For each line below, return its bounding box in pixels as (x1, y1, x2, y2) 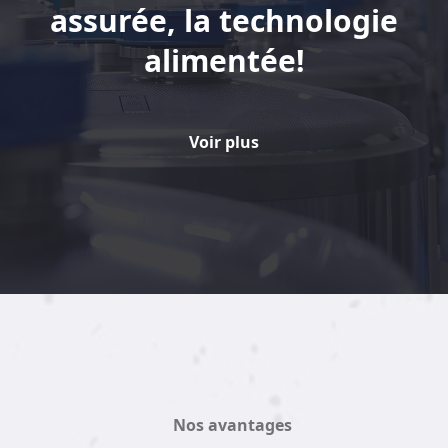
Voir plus (189, 131, 259, 154)
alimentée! (143, 40, 305, 82)
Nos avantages (172, 414, 292, 437)
